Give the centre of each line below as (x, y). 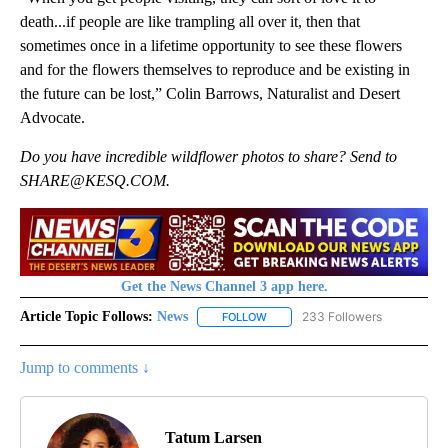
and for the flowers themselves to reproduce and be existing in (215, 69)
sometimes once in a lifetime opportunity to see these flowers (211, 45)
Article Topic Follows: (86, 316)
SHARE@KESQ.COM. (95, 180)
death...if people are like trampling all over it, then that (190, 21)
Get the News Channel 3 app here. (224, 286)
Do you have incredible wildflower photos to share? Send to (208, 156)
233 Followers (342, 316)
